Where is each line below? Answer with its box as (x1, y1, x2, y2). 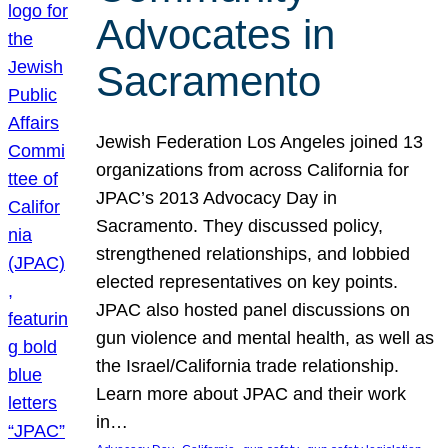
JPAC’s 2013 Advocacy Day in (96, 187, 338, 208)
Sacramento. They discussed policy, (96, 215, 384, 236)
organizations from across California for (96, 159, 410, 180)
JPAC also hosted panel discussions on (96, 299, 411, 320)
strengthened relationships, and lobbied (96, 243, 411, 264)
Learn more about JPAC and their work (96, 383, 407, 404)
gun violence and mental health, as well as (96, 327, 435, 348)
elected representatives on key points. (96, 271, 399, 292)
